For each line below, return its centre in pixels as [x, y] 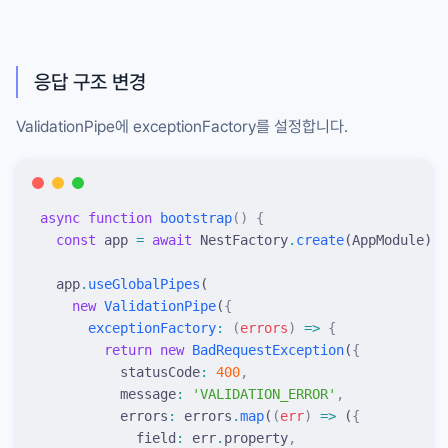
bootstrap [192, 217]
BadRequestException [264, 349]
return [96, 349]
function [116, 217]
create [320, 239]
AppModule [388, 239]
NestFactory [240, 239]
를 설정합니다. [302, 126]
